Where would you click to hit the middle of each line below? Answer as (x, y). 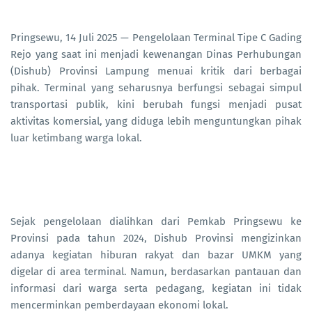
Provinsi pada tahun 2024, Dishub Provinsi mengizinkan (156, 239)
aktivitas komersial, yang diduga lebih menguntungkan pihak (156, 122)
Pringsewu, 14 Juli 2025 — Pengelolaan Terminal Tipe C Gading (156, 38)
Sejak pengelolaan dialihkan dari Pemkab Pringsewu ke (156, 222)
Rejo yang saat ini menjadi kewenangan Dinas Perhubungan (156, 55)
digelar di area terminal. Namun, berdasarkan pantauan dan (156, 272)
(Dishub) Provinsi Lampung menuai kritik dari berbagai (156, 71)
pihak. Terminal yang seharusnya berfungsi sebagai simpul (156, 88)
